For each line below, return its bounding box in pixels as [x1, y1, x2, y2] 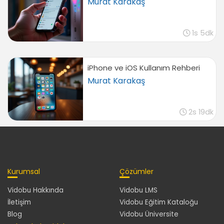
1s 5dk [191, 28, 213, 38]
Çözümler [119, 166, 153, 177]
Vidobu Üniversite [119, 209, 178, 219]
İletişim [7, 197, 31, 207]
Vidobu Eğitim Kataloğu [119, 197, 198, 207]
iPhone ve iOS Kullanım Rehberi [87, 62, 200, 73]
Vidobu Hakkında [7, 185, 63, 195]
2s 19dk [188, 107, 213, 117]
